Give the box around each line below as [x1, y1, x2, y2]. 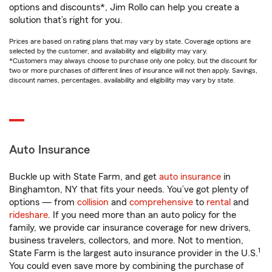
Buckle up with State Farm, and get [9, 172, 159, 182]
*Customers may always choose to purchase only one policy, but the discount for [9, 57, 257, 64]
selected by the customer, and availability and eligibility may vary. [9, 47, 208, 55]
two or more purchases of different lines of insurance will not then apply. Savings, [9, 67, 257, 74]
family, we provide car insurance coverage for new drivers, [9, 223, 251, 233]
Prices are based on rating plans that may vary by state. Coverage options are [9, 38, 251, 45]
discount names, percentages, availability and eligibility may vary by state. [9, 76, 235, 84]
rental [206, 197, 231, 207]
